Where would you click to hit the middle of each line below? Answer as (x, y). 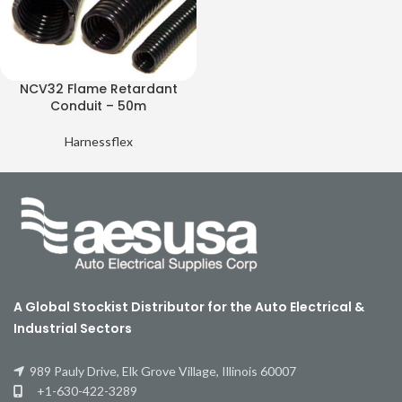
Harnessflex (98, 141)
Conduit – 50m (98, 106)
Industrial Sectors (73, 328)
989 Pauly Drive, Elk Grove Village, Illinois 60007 (160, 371)
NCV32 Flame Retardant (98, 89)
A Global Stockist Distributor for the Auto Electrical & (189, 306)
